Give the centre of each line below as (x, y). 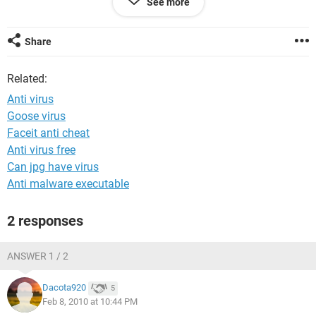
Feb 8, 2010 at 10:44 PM (90, 302)
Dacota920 (64, 288)
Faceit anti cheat (48, 133)
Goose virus (36, 116)
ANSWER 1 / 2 (38, 256)
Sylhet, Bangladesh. (56, 23)
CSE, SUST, (34, 9)
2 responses (45, 221)
